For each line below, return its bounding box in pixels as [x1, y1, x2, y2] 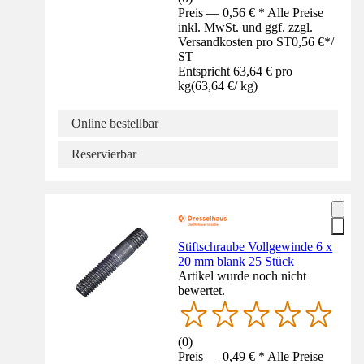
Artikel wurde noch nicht [178, 269, 307, 284]
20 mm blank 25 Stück [178, 254, 295, 269]
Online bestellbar [71, 116, 158, 131]
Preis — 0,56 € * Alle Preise [178, 6, 324, 20]
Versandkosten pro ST [178, 35, 292, 50]
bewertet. [178, 284, 226, 298]
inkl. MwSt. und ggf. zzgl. [178, 20, 314, 35]
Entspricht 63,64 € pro [178, 64, 293, 79]
